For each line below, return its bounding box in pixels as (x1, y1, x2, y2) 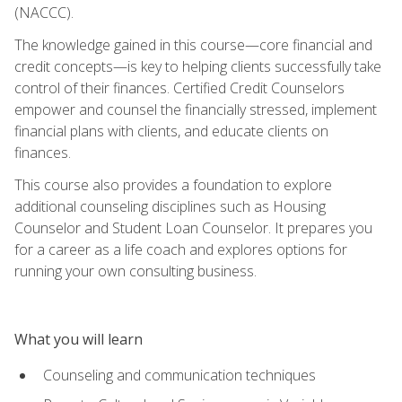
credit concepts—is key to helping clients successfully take (14, 56, 381, 76)
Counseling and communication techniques (43, 364, 316, 385)
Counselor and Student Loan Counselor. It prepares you (14, 217, 372, 238)
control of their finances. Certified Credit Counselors (14, 77, 345, 98)
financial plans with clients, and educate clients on (14, 120, 328, 141)
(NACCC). (14, 2, 74, 22)
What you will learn (14, 328, 143, 349)
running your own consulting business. (14, 260, 257, 281)
